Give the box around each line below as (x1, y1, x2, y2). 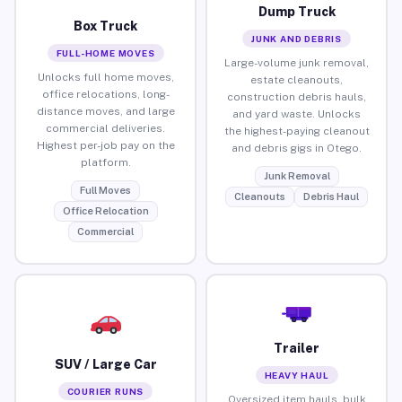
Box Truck (74, 18, 137, 33)
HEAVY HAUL (264, 369, 329, 380)
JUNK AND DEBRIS (251, 32, 342, 44)
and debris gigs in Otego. (232, 141, 362, 154)
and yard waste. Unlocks (232, 107, 361, 120)
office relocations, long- (41, 87, 170, 100)
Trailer (274, 340, 319, 355)
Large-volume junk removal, (224, 56, 369, 69)
